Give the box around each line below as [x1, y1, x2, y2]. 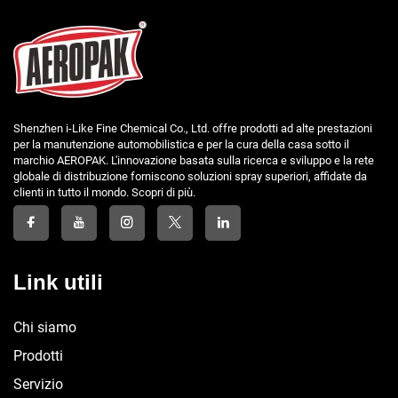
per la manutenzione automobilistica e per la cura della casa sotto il [13, 138, 349, 152]
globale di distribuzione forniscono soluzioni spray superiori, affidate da [13, 170, 367, 184]
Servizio [13, 376, 63, 394]
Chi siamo [13, 319, 76, 337]
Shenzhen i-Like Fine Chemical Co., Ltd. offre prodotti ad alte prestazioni [13, 122, 372, 136]
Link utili [13, 270, 103, 295]
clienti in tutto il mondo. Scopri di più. [13, 186, 195, 200]
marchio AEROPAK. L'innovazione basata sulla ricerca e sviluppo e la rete [13, 154, 374, 168]
